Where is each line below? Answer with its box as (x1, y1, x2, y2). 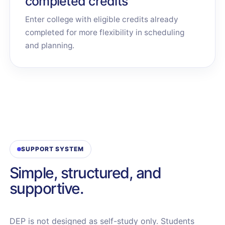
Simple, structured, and (9, 164, 161, 182)
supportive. (9, 179, 83, 197)
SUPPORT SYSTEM (21, 145, 84, 153)
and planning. (25, 41, 74, 50)
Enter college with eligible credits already (25, 15, 178, 24)
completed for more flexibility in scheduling (25, 28, 184, 37)
